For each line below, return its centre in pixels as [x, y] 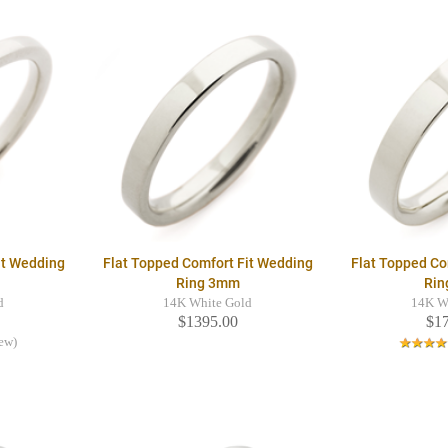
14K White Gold [208, 303]
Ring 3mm [207, 283]
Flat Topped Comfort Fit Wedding [207, 263]
